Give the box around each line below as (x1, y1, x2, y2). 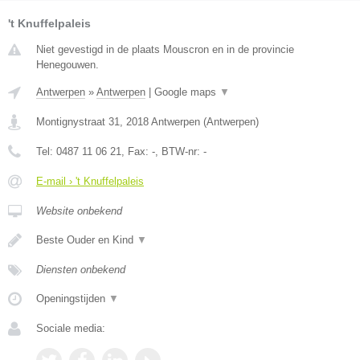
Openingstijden (36, 292, 108, 305)
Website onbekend (36, 205, 122, 218)
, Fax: (121, 145, 152, 158)
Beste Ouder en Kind (36, 234, 137, 247)
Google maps (154, 86, 219, 99)
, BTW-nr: (155, 145, 203, 158)
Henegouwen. (36, 59, 99, 72)
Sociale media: (36, 322, 105, 335)
